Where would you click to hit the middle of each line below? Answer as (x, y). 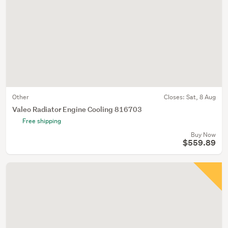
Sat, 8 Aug (201, 97)
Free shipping (42, 121)
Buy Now (203, 135)
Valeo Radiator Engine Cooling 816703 (77, 109)
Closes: (175, 97)
